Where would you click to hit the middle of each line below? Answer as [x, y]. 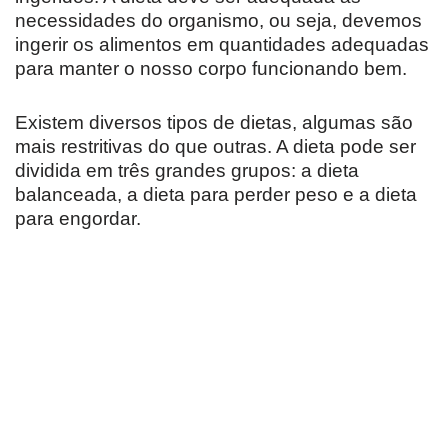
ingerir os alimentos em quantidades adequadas [222, 44]
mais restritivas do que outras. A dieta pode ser [215, 146]
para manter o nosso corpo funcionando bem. [211, 68]
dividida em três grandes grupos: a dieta [187, 170]
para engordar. [78, 218]
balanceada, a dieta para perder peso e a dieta [216, 194]
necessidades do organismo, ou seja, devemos [218, 20]
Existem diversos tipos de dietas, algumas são [214, 122]
